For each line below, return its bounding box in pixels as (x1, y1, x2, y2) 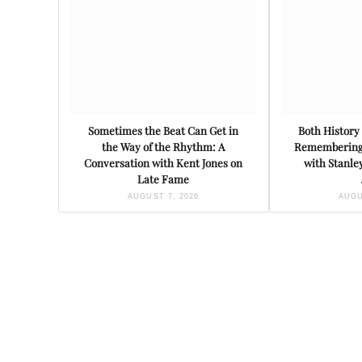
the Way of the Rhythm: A (102, 140, 225, 154)
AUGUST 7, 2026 (128, 192, 200, 201)
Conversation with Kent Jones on (84, 156, 243, 170)
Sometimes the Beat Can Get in (88, 124, 239, 138)
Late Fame (137, 172, 190, 187)
